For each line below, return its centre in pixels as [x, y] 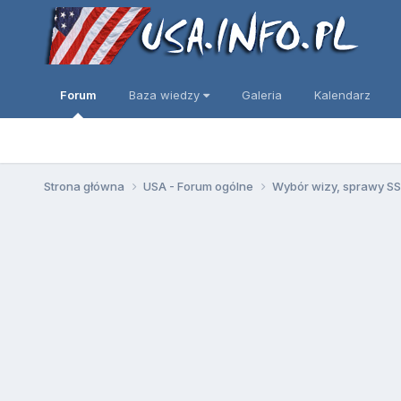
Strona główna [85, 186]
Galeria [261, 95]
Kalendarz [342, 95]
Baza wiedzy [166, 95]
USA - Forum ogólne [199, 186]
